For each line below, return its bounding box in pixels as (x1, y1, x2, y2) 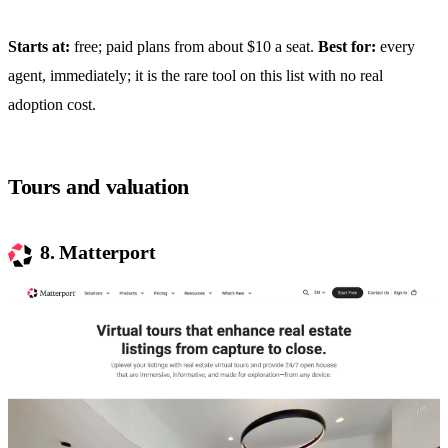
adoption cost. (8, 96, 96, 114)
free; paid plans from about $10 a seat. (70, 38, 318, 56)
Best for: (318, 38, 376, 56)
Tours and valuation (8, 174, 189, 200)
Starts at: (8, 38, 70, 56)
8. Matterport (40, 241, 156, 264)
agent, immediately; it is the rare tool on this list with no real (8, 67, 383, 85)
